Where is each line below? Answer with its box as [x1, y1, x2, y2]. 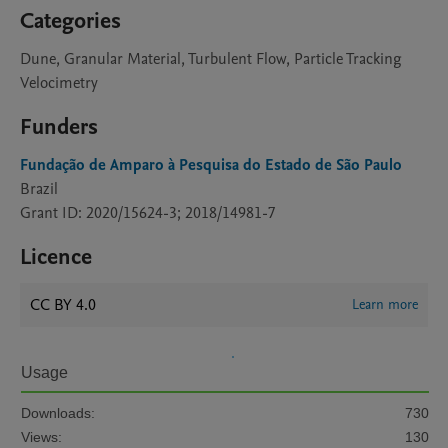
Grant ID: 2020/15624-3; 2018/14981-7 [20, 202, 276, 224]
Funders [20, 112, 98, 142]
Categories [20, 6, 121, 36]
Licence [20, 242, 92, 272]
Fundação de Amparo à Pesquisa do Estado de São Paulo [20, 154, 402, 176]
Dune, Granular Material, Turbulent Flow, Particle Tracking [20, 48, 402, 70]
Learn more [352, 295, 418, 314]
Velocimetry [20, 72, 98, 94]
